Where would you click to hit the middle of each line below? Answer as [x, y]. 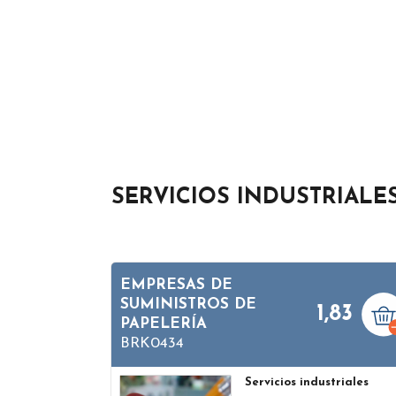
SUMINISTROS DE [188, 304]
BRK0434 [152, 343]
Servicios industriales [307, 382]
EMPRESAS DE [176, 285]
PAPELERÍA [164, 324]
